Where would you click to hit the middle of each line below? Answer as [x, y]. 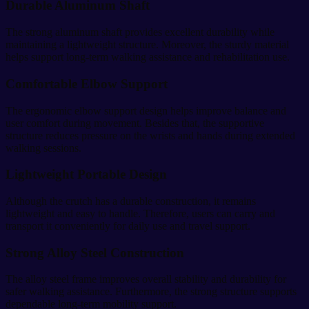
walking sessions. [43, 148]
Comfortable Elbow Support [87, 83]
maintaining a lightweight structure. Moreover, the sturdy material [147, 45]
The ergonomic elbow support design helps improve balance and [146, 110]
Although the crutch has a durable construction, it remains [131, 201]
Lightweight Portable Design [86, 175]
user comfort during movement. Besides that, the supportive [135, 123]
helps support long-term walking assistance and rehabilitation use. [148, 57]
